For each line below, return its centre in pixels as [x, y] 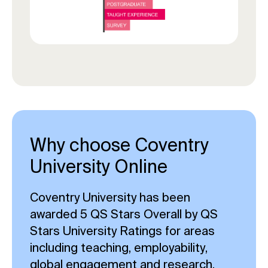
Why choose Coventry [119, 145]
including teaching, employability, [119, 248]
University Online [99, 167]
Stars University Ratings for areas [122, 231]
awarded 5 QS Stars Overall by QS [124, 214]
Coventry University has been [110, 197]
